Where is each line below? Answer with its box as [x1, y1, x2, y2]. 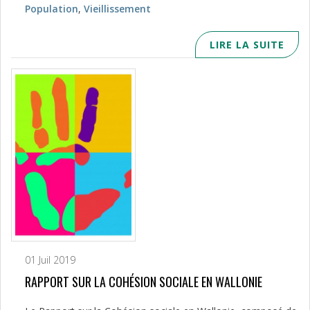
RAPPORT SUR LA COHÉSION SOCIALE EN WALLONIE [25, 272, 262, 291]
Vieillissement [84, 1, 151, 15]
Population [25, 1, 78, 15]
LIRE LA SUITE [210, 37, 284, 51]
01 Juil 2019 [25, 253, 75, 266]
